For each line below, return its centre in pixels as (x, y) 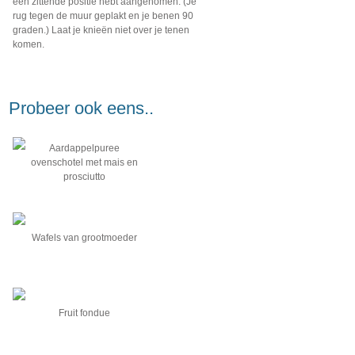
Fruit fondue (84, 313)
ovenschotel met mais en (84, 162)
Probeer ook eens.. (81, 108)
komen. (29, 44)
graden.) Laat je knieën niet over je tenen (101, 30)
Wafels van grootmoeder (84, 238)
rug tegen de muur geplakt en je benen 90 (103, 16)
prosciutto (84, 177)
